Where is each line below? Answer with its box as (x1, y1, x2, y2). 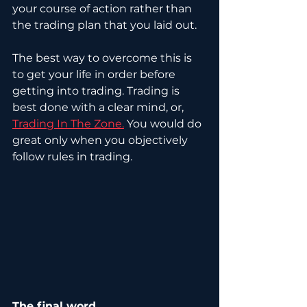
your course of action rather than (12, 1, 195, 15)
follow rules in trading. (12, 149, 132, 163)
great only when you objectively (12, 133, 191, 147)
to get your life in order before (12, 67, 178, 81)
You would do (124, 116, 204, 130)
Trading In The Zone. (12, 116, 124, 130)
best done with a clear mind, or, (12, 100, 186, 114)
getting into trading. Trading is (12, 84, 182, 97)
